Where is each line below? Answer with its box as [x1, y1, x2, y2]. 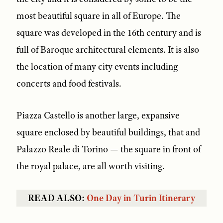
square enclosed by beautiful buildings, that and [16, 126, 200, 139]
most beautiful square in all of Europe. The [16, 10, 181, 22]
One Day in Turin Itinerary [87, 192, 195, 205]
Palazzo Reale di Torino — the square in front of [16, 143, 201, 156]
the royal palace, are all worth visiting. [16, 160, 167, 173]
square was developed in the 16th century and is [16, 27, 201, 39]
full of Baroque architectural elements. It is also [16, 44, 199, 56]
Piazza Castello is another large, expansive [16, 110, 180, 122]
